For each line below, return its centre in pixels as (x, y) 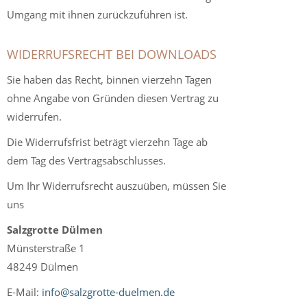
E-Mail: (24, 292)
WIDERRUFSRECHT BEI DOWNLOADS (112, 54)
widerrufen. (34, 116)
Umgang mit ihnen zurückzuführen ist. (97, 14)
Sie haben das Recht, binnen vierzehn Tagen (109, 79)
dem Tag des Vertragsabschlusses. (86, 160)
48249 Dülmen (42, 267)
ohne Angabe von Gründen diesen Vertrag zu (113, 98)
